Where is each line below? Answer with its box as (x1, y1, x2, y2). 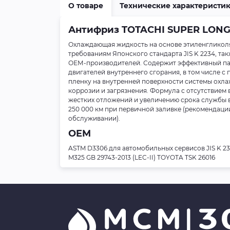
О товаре (68, 1, 103, 10)
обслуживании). (68, 114, 120, 122)
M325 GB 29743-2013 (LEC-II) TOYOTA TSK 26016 (68, 154, 215, 161)
